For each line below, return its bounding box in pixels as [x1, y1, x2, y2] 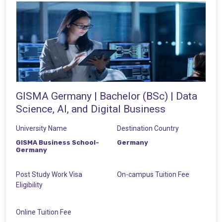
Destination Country [117, 124, 179, 132]
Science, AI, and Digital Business [16, 103, 166, 115]
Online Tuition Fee [16, 208, 71, 216]
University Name [16, 124, 67, 132]
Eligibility [16, 180, 43, 189]
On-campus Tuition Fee [117, 170, 189, 178]
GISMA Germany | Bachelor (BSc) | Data [16, 90, 197, 102]
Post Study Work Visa [16, 170, 82, 178]
